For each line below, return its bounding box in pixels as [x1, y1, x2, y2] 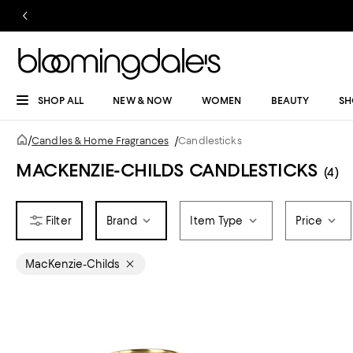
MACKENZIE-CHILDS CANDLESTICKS [16, 159, 318, 181]
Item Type [190, 214, 243, 227]
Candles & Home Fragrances [32, 135, 169, 147]
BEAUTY [270, 95, 310, 106]
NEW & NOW [113, 95, 173, 106]
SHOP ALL [38, 95, 84, 106]
